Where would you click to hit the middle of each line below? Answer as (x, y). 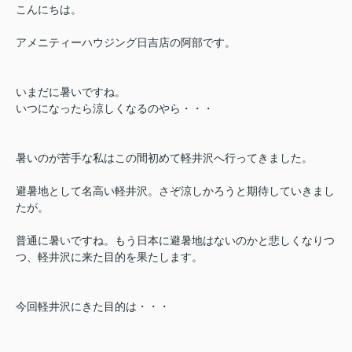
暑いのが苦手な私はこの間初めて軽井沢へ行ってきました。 (164, 158)
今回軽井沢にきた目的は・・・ (93, 306)
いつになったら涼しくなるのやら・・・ (115, 108)
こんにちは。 (49, 9)
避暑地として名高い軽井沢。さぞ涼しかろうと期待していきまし (175, 191)
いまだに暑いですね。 (71, 92)
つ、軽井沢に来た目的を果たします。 (109, 257)
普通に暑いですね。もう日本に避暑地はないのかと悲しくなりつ (175, 240)
